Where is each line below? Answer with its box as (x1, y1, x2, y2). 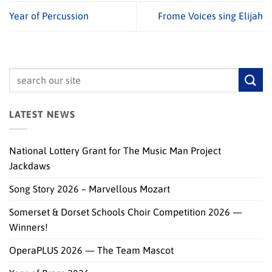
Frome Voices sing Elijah (158, 10, 263, 22)
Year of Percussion (9, 10, 89, 22)
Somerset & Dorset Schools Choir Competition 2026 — (9, 206, 242, 218)
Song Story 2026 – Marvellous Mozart (9, 183, 170, 195)
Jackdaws (9, 160, 50, 172)
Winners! (9, 222, 48, 233)
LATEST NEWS (9, 108, 75, 120)
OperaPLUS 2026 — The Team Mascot (9, 245, 174, 256)
